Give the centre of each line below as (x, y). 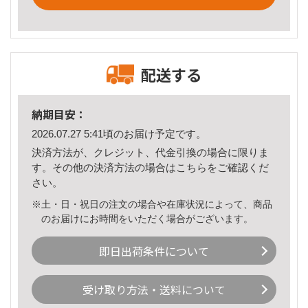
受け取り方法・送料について (154, 290)
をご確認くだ (238, 167)
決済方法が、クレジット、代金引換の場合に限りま (150, 152)
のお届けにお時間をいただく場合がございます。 (147, 218)
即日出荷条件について (154, 251)
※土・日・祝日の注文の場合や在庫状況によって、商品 (152, 204)
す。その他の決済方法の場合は (104, 167)
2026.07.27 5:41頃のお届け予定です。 (119, 134)
